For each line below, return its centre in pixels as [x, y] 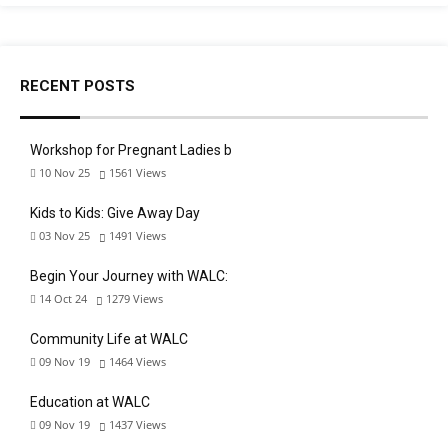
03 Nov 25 [64, 236]
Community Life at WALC [109, 339]
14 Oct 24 [63, 299]
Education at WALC [90, 402]
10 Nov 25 [64, 173]
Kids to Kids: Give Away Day [115, 213]
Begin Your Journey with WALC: [129, 276]
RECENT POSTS [77, 86]
